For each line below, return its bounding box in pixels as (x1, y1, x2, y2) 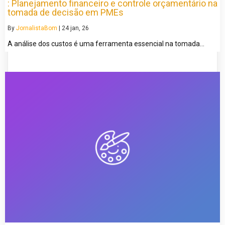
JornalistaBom (16, 25, 57, 32)
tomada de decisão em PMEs (8, 7, 124, 18)
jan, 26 (70, 25, 89, 32)
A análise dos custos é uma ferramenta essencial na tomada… (8, 40, 204, 48)
